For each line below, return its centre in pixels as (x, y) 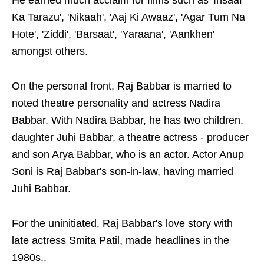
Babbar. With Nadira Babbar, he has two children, (128, 120)
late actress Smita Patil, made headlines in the (121, 240)
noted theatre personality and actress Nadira (116, 103)
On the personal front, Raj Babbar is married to (122, 86)
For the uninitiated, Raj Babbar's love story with (122, 223)
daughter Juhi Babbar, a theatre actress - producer (130, 137)
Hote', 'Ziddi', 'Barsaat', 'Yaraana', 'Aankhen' (113, 34)
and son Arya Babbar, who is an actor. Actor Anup (128, 154)
